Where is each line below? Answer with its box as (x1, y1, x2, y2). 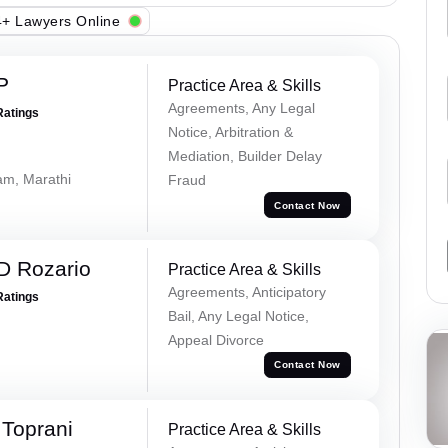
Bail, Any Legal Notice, (167, 307, 309, 324)
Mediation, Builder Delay (167, 148, 322, 165)
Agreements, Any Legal (167, 100, 315, 117)
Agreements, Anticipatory (167, 283, 326, 300)
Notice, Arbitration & (167, 124, 293, 141)
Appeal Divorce (167, 331, 264, 348)
